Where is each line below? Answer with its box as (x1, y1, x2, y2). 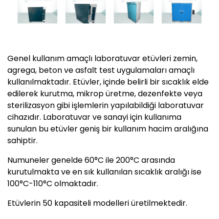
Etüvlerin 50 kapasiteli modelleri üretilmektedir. (7, 197, 187, 209)
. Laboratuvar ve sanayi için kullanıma (40, 111, 181, 123)
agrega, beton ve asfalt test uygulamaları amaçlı (7, 64, 195, 76)
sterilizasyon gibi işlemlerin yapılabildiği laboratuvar (7, 99, 204, 111)
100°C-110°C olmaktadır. (7, 177, 98, 189)
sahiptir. (7, 134, 38, 146)
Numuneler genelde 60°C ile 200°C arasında (7, 154, 175, 166)
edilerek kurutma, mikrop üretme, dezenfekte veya (7, 88, 202, 99)
